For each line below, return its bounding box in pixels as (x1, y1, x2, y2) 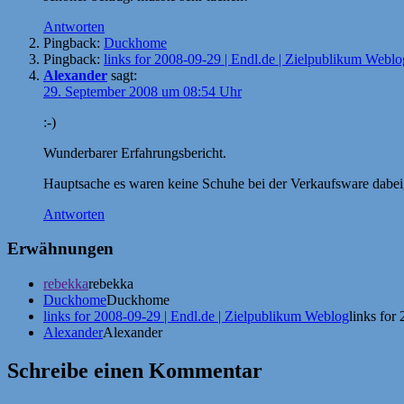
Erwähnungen (7, 239, 114, 259)
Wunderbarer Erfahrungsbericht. (43, 144, 226, 161)
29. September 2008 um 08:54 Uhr (43, 83, 242, 99)
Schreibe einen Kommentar (7, 358, 262, 382)
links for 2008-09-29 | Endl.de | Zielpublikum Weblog (43, 308, 349, 325)
